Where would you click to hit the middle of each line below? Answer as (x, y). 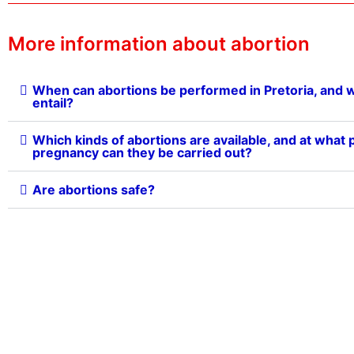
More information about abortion (159, 44)
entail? (53, 103)
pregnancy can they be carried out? (142, 153)
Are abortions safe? (94, 190)
